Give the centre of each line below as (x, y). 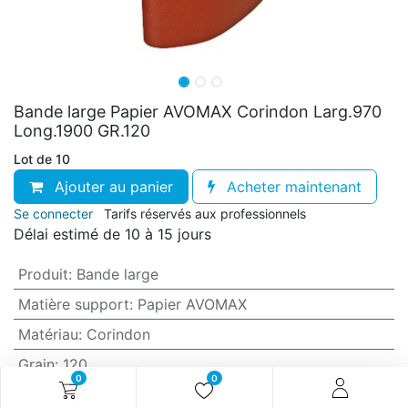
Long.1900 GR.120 (82, 131)
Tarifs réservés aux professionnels (205, 214)
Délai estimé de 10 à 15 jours (112, 234)
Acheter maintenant (292, 187)
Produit (43, 274)
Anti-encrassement (82, 394)
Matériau (48, 334)
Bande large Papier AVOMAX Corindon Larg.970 (198, 112)
